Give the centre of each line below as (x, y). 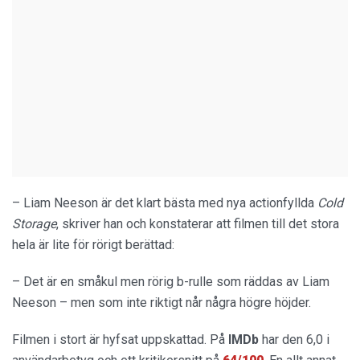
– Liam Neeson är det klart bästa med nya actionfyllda (165, 203)
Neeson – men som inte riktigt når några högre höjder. (162, 303)
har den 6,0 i (294, 340)
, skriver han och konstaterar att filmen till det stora (198, 224)
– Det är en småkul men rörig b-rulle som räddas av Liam (171, 282)
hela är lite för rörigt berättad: (93, 245)
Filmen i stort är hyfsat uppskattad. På (120, 340)
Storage (34, 224)
